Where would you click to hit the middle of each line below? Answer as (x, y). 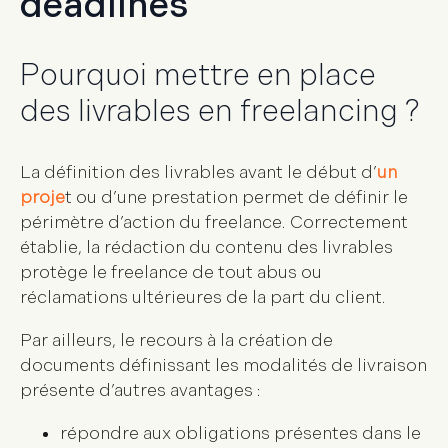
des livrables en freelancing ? (220, 112)
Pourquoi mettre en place (198, 76)
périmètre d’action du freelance (151, 223)
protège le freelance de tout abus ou (171, 273)
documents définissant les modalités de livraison (223, 366)
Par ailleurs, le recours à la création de (176, 341)
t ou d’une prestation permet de (199, 198)
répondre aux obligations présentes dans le (240, 434)
